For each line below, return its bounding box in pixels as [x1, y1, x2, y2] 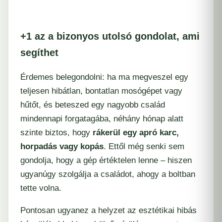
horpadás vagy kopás [20, 142, 104, 152]
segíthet [20, 47, 58, 58]
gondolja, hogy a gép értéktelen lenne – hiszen [20, 156, 192, 166]
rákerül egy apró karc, [93, 128, 179, 138]
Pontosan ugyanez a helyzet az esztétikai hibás [20, 206, 197, 216]
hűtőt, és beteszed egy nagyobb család [20, 100, 165, 110]
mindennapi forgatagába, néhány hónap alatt [20, 114, 183, 124]
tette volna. [20, 183, 61, 193]
